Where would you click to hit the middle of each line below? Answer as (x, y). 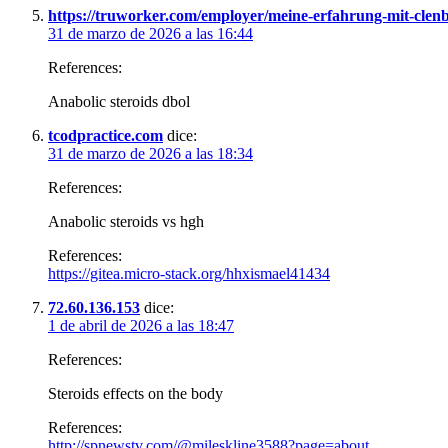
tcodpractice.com (105, 135)
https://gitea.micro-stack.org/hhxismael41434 (189, 273)
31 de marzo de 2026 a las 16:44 (150, 33)
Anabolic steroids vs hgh (126, 221)
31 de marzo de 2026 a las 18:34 (150, 153)
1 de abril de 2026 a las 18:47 (141, 325)
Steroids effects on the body (135, 393)
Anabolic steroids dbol (119, 101)
